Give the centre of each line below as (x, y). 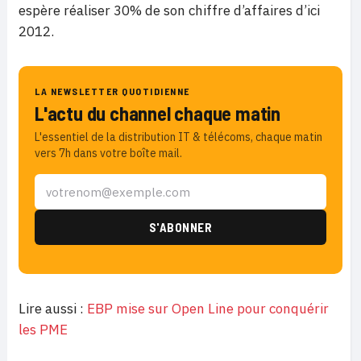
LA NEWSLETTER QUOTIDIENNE (112, 91)
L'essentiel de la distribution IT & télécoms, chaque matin (178, 137)
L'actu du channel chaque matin (158, 113)
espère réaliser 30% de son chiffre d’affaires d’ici (169, 10)
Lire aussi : (53, 309)
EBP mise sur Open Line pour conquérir (208, 309)
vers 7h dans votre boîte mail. (108, 153)
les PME (43, 330)
